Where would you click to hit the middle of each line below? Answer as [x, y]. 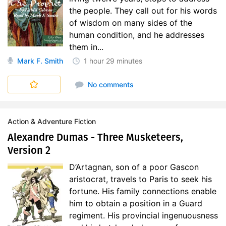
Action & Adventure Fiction [52, 121]
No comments [109, 84]
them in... [86, 47]
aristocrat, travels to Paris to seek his [140, 179]
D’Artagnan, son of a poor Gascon [134, 167]
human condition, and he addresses [137, 35]
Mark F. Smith [40, 61]
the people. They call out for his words [143, 11]
